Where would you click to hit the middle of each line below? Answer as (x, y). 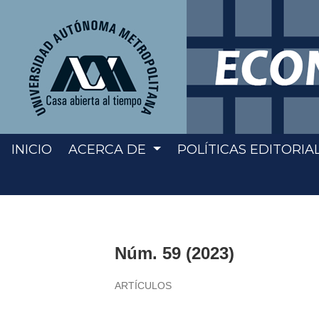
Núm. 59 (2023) (175, 253)
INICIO (31, 150)
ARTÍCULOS (143, 286)
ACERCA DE (109, 150)
